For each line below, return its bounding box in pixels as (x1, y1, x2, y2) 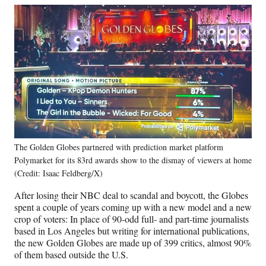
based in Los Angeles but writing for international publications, (14, 224, 249, 237)
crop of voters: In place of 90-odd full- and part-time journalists (14, 213, 249, 226)
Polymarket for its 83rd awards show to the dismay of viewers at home (14, 154, 252, 166)
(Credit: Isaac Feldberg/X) (14, 167, 103, 179)
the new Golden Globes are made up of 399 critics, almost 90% (14, 236, 251, 249)
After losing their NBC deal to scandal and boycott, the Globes (14, 189, 248, 202)
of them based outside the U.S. (14, 248, 134, 261)
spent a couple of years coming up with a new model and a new (14, 201, 252, 214)
